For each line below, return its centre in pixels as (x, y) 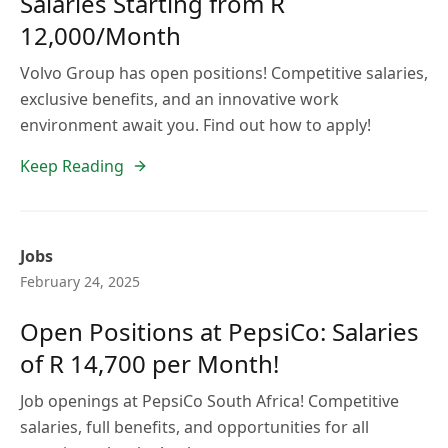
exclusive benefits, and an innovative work (179, 99)
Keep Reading (72, 166)
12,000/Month (100, 35)
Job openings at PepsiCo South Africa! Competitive (209, 401)
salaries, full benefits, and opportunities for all (194, 427)
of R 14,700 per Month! (149, 363)
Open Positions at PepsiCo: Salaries (219, 331)
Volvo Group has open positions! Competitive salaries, (224, 73)
